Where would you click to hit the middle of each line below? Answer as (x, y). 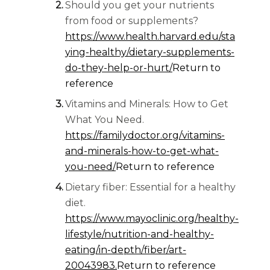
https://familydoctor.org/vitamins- (145, 136)
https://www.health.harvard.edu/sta (150, 37)
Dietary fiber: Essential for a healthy (150, 187)
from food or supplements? (132, 21)
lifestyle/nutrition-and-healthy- (140, 234)
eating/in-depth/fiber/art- (126, 250)
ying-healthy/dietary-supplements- (150, 52)
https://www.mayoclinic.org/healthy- (152, 219)
